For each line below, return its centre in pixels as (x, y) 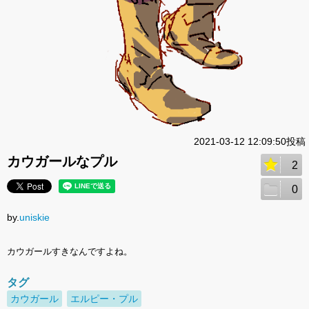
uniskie (34, 218)
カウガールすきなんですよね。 (70, 252)
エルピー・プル (104, 299)
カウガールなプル (62, 162)
